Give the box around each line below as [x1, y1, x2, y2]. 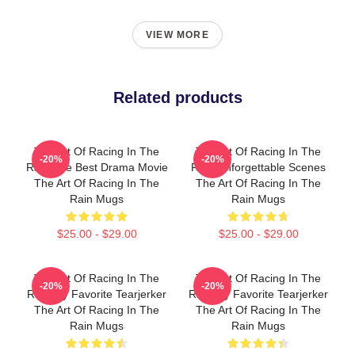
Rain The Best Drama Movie [25, 161, 168, 174]
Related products [113, 89, 242, 106]
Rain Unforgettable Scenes [191, 161, 326, 174]
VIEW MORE [146, 29, 209, 40]
